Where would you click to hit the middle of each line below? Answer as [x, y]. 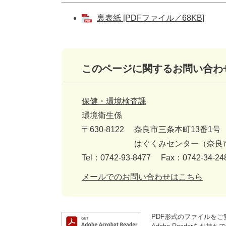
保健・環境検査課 [114, 101]
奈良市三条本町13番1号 [177, 130]
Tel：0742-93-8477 [116, 158]
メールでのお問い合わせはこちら [142, 177]
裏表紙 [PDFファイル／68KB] [151, 18]
